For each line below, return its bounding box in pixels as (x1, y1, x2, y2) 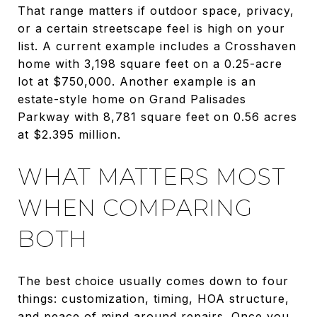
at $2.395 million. (18, 127, 121, 142)
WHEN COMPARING (18, 193, 253, 221)
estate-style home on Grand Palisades (18, 91, 246, 106)
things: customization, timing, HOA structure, (18, 291, 289, 306)
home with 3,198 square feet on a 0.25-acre (18, 56, 282, 71)
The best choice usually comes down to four (18, 273, 289, 288)
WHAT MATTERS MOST (18, 162, 286, 190)
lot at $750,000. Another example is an (18, 74, 256, 88)
